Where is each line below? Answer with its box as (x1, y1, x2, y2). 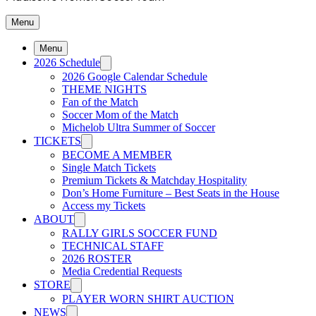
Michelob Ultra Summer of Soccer (62, 121, 215, 133)
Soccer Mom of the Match (62, 109, 178, 121)
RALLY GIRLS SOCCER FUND (62, 227, 217, 239)
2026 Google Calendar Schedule (62, 71, 207, 83)
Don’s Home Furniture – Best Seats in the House (62, 187, 279, 199)
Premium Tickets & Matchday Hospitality (62, 174, 247, 186)
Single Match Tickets (62, 162, 156, 174)
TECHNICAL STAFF (62, 240, 164, 252)
